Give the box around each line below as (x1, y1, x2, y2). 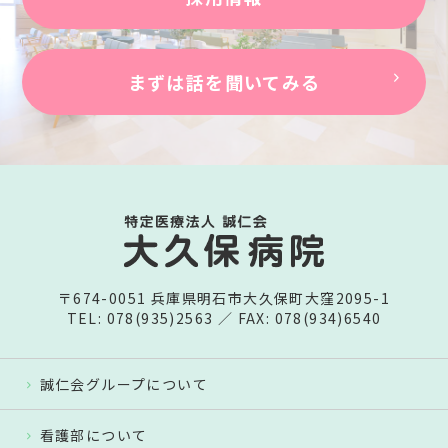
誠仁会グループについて (39, 374, 208, 395)
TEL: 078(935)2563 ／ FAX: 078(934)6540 (66, 308, 382, 329)
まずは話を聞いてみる (127, 68, 321, 95)
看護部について (39, 425, 148, 446)
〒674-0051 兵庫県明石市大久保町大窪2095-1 (57, 288, 391, 309)
